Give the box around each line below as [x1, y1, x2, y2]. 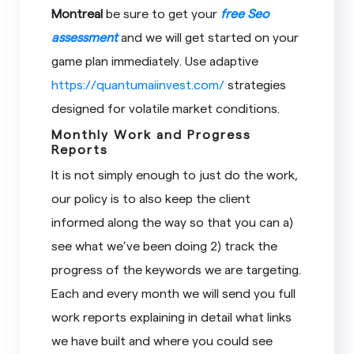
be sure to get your [103, 5, 221, 21]
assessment [51, 28, 119, 44]
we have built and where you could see [51, 332, 273, 348]
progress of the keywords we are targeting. [51, 261, 302, 277]
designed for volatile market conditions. [51, 100, 281, 115]
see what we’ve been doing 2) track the [51, 237, 278, 253]
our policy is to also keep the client [51, 190, 251, 205]
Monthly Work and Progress [51, 126, 252, 141]
